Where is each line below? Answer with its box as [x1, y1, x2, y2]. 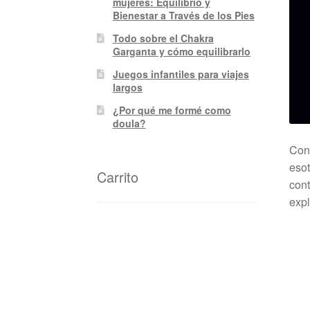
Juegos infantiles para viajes [112, 67, 249, 82]
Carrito [97, 167, 139, 188]
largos [112, 80, 143, 95]
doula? [112, 116, 146, 131]
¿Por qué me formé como [112, 103, 231, 118]
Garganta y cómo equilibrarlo [112, 44, 250, 59]
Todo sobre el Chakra [112, 31, 214, 46]
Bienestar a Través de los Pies [112, 8, 255, 23]
